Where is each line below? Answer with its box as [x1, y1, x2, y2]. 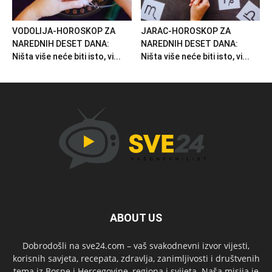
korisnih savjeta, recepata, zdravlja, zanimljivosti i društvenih [12, 253, 260, 265]
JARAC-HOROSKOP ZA [140, 26, 231, 36]
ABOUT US [110, 211, 162, 225]
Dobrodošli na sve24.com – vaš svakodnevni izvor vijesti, [22, 240, 250, 252]
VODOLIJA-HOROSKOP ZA [12, 26, 115, 36]
